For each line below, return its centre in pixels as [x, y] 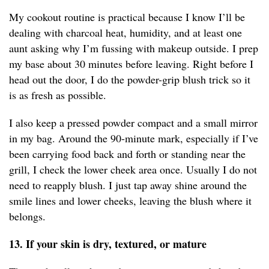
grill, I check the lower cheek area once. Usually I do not [133, 170]
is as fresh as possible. [58, 95]
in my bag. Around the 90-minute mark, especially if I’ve [134, 138]
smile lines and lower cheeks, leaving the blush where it [130, 201]
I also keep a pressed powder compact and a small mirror [133, 123]
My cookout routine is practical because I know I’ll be [127, 17]
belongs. [27, 216]
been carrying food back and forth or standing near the [127, 154]
